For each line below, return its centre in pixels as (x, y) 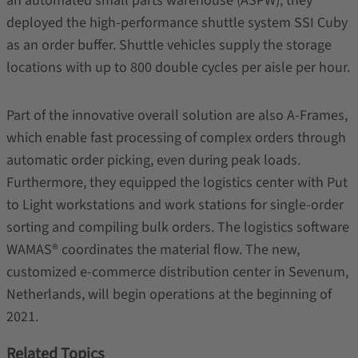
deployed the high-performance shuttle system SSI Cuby (177, 23)
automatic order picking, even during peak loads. (153, 160)
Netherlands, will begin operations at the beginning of (169, 294)
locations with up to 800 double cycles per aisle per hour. (178, 68)
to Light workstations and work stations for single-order (175, 205)
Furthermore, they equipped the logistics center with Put (177, 183)
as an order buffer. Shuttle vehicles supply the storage (169, 45)
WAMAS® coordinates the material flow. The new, (153, 250)
